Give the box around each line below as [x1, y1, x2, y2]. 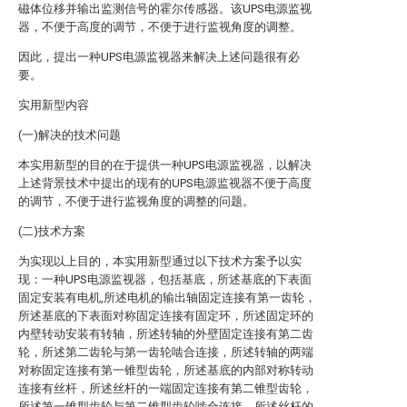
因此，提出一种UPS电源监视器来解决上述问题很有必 [18, 50, 300, 64]
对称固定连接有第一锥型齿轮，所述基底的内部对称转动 [18, 363, 313, 377]
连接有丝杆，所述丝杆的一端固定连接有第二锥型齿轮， [18, 382, 313, 395]
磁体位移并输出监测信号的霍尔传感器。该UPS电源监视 [18, 2, 312, 15]
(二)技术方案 [18, 224, 85, 238]
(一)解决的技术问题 [18, 128, 121, 142]
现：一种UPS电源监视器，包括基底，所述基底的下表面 [18, 273, 312, 286]
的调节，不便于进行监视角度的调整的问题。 [18, 194, 254, 208]
